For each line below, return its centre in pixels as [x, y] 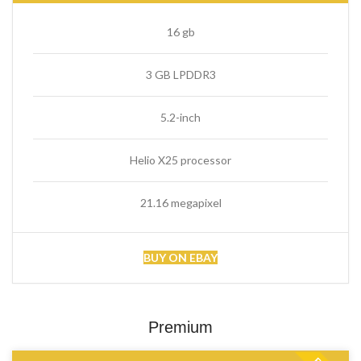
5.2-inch [180, 117]
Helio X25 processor [180, 160]
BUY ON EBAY [180, 257]
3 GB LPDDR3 [180, 75]
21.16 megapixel [180, 203]
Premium [180, 327]
